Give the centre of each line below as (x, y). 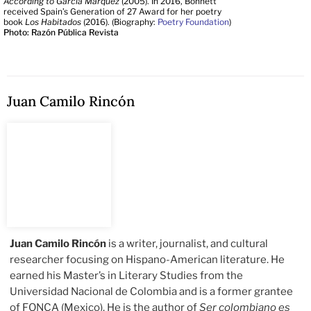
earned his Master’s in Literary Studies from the (127, 275)
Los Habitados (53, 22)
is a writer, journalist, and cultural (188, 243)
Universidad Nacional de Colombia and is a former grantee (152, 291)
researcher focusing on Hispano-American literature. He (148, 259)
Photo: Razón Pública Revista (61, 32)
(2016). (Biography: (119, 22)
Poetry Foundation (193, 22)
